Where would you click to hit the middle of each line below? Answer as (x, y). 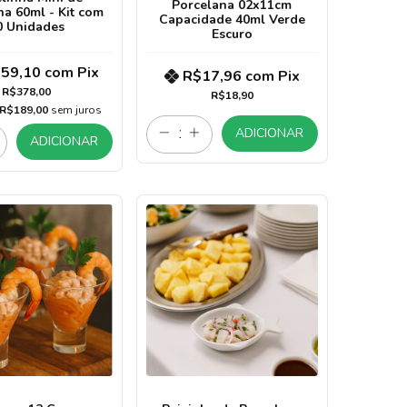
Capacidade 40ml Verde (232, 19)
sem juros (76, 109)
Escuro (232, 34)
